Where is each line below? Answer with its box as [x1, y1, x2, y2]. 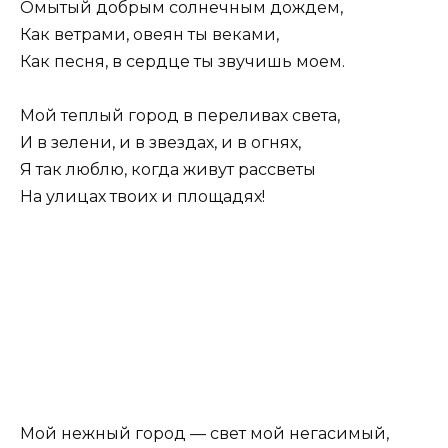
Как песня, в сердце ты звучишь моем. [20, 52, 345, 72]
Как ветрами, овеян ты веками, [20, 25, 279, 45]
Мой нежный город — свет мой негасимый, [20, 423, 389, 443]
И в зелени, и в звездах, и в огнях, [20, 133, 301, 153]
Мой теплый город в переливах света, [20, 106, 340, 126]
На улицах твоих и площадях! [20, 187, 265, 207]
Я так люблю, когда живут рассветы [20, 160, 316, 180]
